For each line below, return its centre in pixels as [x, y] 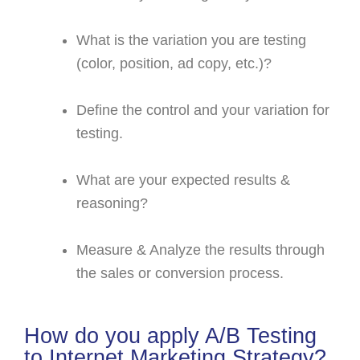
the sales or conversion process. [180, 273]
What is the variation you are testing [191, 40]
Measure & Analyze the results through [200, 250]
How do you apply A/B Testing [170, 335]
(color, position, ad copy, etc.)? [174, 63]
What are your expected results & [183, 180]
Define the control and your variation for [203, 110]
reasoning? [112, 203]
